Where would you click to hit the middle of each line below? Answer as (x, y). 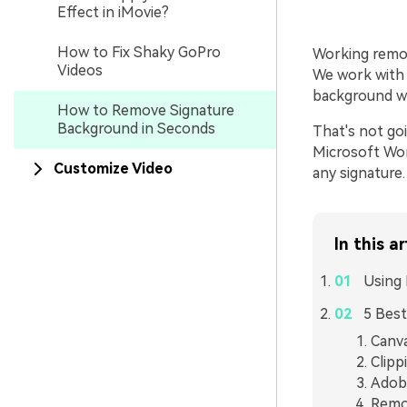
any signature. (358, 173)
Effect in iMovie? (113, 12)
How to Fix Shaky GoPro (139, 52)
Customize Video (113, 169)
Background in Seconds (136, 129)
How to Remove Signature (146, 110)
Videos (80, 70)
